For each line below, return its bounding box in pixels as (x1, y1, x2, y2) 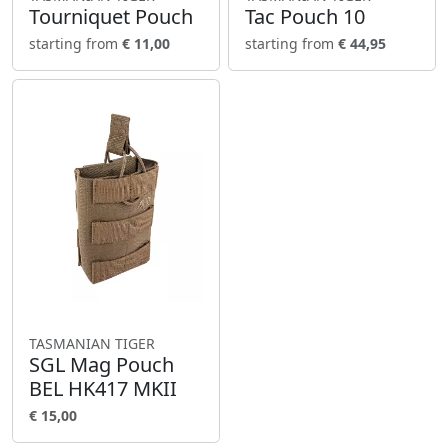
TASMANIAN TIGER (29, 334, 155, 354)
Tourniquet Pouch (29, 3, 193, 31)
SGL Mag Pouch (29, 351, 174, 379)
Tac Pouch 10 (245, 3, 365, 31)
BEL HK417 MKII (29, 375, 177, 403)
